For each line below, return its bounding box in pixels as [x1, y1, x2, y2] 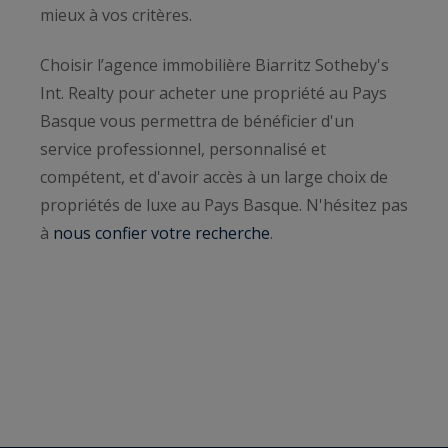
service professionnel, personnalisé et [40, 138, 326, 161]
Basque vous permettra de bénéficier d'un [40, 110, 354, 133]
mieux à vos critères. [40, 3, 192, 26]
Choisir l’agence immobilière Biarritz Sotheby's [40, 54, 389, 77]
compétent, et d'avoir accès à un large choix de [40, 166, 388, 189]
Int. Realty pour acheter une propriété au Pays [40, 82, 387, 105]
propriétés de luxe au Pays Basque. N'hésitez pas [40, 194, 408, 217]
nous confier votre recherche [53, 222, 270, 245]
